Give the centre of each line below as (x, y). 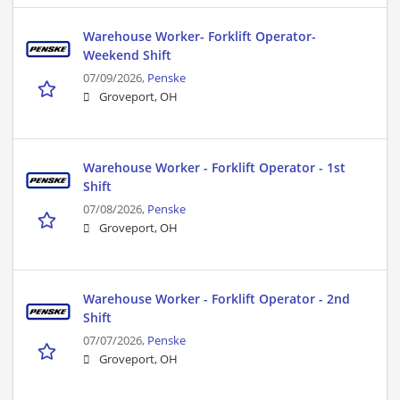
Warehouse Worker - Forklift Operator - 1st (214, 168)
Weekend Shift (127, 55)
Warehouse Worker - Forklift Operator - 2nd (217, 299)
